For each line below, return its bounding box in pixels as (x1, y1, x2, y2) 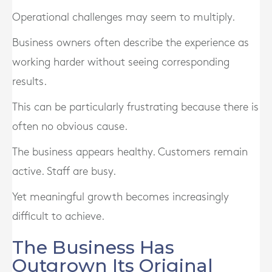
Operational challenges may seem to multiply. (12, 12, 235, 22)
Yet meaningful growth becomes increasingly (12, 192, 229, 202)
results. (12, 76, 47, 87)
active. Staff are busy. (12, 166, 116, 177)
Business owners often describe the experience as (12, 38, 249, 48)
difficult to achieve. (12, 211, 104, 222)
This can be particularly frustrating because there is (12, 102, 259, 112)
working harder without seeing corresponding (12, 57, 229, 67)
